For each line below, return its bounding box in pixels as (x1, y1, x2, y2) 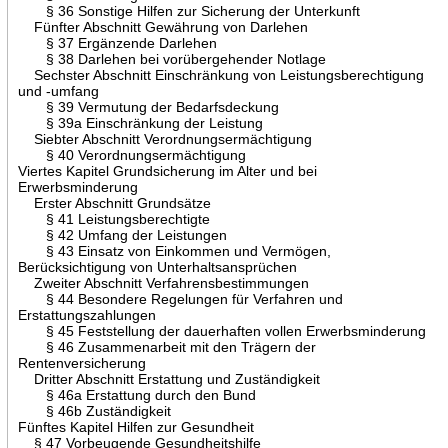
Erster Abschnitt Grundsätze (17, 194, 211, 211)
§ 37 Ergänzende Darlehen (17, 34, 217, 51)
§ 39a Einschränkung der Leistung (17, 114, 263, 131)
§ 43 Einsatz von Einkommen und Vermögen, (17, 242, 331, 259)
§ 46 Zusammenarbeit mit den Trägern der (17, 338, 316, 355)
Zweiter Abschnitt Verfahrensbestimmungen (17, 274, 309, 291)
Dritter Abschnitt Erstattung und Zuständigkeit (17, 370, 320, 387)
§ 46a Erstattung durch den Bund (17, 386, 256, 403)
